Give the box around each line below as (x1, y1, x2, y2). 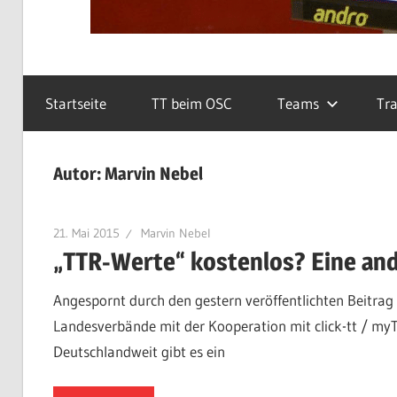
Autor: (52, 162, 105, 184)
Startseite (45, 93, 106, 113)
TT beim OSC (152, 93, 232, 113)
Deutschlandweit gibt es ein (52, 341, 225, 361)
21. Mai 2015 (52, 224, 120, 241)
